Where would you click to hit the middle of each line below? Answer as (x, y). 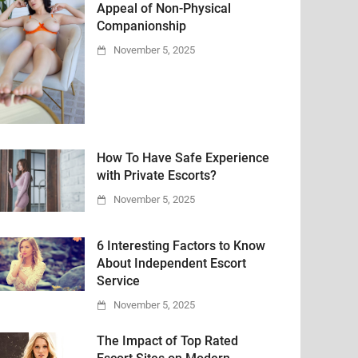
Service (118, 280)
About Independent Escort (171, 263)
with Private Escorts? (157, 176)
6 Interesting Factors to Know (181, 245)
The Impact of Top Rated (167, 340)
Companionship (141, 26)
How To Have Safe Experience (183, 158)
